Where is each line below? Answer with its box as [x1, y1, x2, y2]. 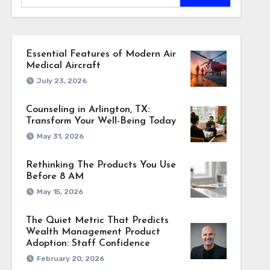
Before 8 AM [25, 172, 84, 181]
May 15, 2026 [36, 187, 83, 196]
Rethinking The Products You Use [25, 160, 176, 170]
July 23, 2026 [36, 77, 87, 85]
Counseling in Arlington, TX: [25, 105, 149, 115]
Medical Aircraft [25, 61, 101, 71]
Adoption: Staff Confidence [25, 239, 150, 248]
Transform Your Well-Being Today [25, 116, 176, 126]
